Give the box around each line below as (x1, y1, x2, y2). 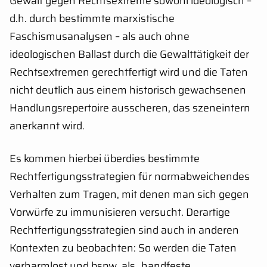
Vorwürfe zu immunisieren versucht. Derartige (10, 204, 230, 221)
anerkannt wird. (10, 117, 85, 135)
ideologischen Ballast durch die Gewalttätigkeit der (10, 46, 249, 63)
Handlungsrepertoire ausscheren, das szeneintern (10, 100, 250, 117)
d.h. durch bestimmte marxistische (10, 10, 175, 27)
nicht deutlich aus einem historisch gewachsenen (10, 82, 246, 99)
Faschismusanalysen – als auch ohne (10, 28, 190, 45)
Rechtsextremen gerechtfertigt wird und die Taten (10, 64, 248, 81)
